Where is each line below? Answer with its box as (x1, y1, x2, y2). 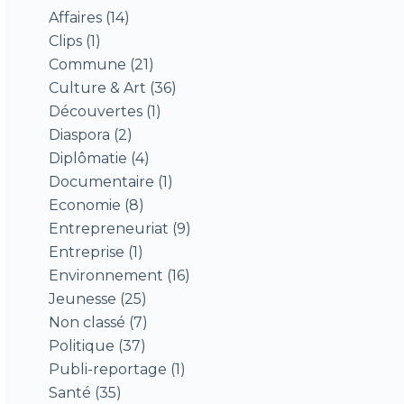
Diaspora (49, 126, 111, 144)
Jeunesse (49, 290, 117, 308)
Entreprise (49, 243, 125, 262)
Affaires (49, 9, 103, 27)
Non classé (49, 314, 126, 332)
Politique (49, 337, 115, 355)
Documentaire (49, 173, 155, 191)
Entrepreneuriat (49, 220, 170, 238)
